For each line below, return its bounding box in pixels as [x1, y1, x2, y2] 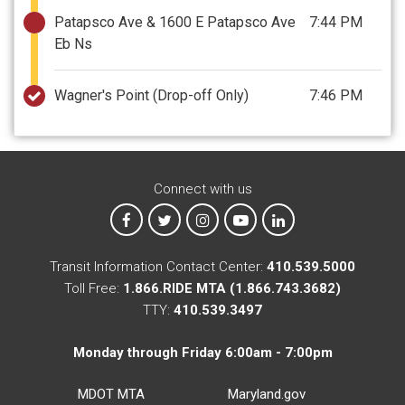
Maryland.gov [228, 386, 306, 402]
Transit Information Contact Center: [50, 259, 267, 275]
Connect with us [153, 180, 252, 197]
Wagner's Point [54, 86, 153, 104]
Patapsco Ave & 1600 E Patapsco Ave [54, 13, 296, 31]
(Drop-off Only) [153, 86, 249, 104]
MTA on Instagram [208, 212, 318, 229]
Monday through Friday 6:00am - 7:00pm [72, 344, 333, 361]
